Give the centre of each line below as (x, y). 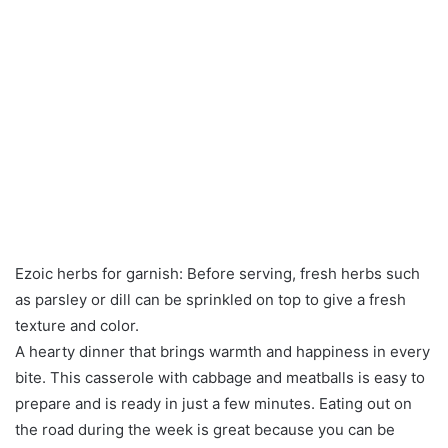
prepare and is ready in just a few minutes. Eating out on (213, 403)
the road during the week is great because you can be (205, 429)
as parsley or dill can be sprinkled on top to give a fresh (210, 299)
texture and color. (77, 325)
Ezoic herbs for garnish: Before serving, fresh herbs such (217, 273)
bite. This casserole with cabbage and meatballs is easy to (220, 377)
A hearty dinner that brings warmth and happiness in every (222, 351)
